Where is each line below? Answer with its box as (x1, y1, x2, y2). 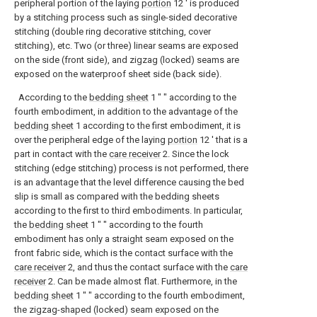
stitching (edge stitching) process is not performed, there (14, 163, 248, 173)
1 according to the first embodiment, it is (74, 120, 241, 131)
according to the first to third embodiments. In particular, (14, 205, 243, 216)
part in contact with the (14, 149, 109, 159)
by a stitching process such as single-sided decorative (14, 12, 237, 23)
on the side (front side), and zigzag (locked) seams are (14, 54, 239, 65)
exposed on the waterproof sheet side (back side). (14, 69, 221, 79)
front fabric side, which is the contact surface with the (14, 248, 233, 258)
